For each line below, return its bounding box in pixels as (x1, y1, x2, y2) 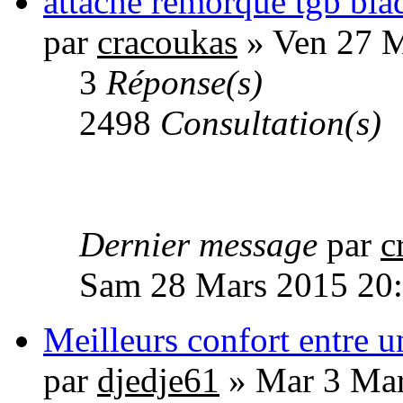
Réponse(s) (106, 63, 263, 103)
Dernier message (79, 225, 327, 264)
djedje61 (97, 361, 219, 400)
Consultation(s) (160, 103, 381, 143)
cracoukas (97, 22, 237, 62)
